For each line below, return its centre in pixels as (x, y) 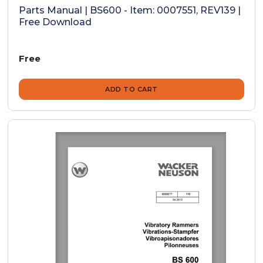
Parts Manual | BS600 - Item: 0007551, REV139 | (130, 11)
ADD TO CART (131, 90)
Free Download (55, 22)
